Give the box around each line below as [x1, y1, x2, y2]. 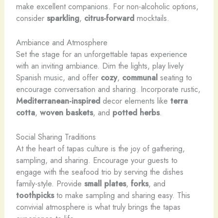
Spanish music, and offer [16, 71, 101, 83]
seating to [157, 71, 192, 83]
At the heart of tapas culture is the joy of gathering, [16, 143, 185, 155]
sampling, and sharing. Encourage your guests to [16, 154, 178, 166]
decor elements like [100, 94, 170, 107]
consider [16, 12, 47, 24]
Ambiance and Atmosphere [16, 36, 108, 48]
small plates [84, 178, 126, 190]
